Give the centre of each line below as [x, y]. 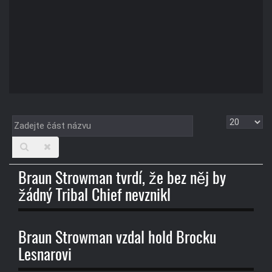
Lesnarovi [45, 255]
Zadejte [29, 123]
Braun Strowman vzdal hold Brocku [117, 238]
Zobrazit [245, 123]
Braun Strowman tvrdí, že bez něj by [122, 179]
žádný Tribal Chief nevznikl [94, 196]
